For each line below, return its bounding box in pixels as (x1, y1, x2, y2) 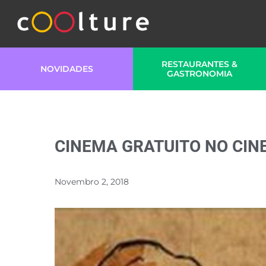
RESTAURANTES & (161, 59, 237, 69)
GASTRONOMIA (167, 68, 232, 79)
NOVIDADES (40, 64, 93, 74)
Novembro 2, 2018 (55, 176, 129, 187)
